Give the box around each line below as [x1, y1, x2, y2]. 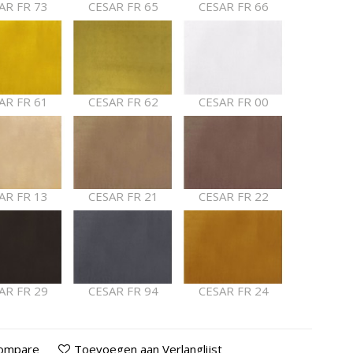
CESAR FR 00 [198, 93, 269, 110]
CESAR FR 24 [198, 283, 269, 299]
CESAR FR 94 [87, 283, 158, 299]
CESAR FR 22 [198, 188, 269, 204]
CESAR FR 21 [87, 188, 158, 204]
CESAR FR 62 [87, 93, 158, 110]
